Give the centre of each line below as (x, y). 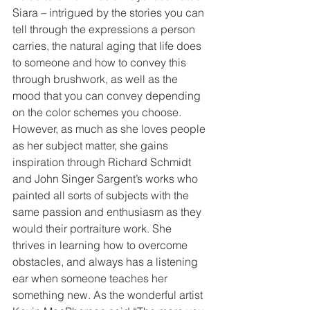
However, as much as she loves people (110, 129)
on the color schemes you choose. (98, 112)
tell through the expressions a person (105, 29)
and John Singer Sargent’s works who (107, 179)
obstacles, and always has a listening (107, 262)
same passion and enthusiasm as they (108, 212)
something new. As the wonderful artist (109, 295)
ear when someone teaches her (91, 279)
